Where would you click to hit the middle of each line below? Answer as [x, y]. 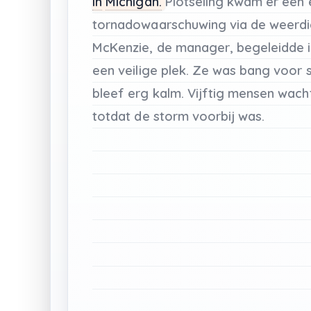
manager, [206, 47]
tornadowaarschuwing [161, 24]
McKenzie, [123, 47]
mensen [251, 93]
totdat [112, 116]
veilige [138, 70]
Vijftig [206, 93]
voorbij [213, 116]
